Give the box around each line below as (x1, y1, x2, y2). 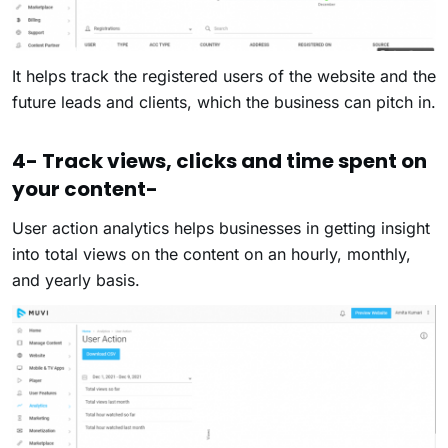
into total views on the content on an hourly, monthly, (12, 244, 411, 265)
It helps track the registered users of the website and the (12, 66, 436, 87)
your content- (12, 175, 158, 204)
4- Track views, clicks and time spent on (12, 147, 427, 176)
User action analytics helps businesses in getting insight (12, 218, 430, 239)
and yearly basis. (12, 270, 145, 291)
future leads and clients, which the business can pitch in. (12, 92, 436, 113)
